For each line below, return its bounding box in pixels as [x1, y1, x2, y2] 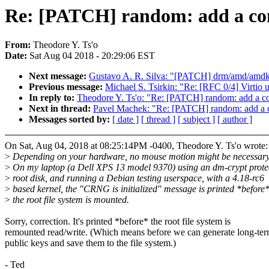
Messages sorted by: [29, 114, 112, 125]
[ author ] [217, 114, 252, 125]
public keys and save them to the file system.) [5, 238, 176, 249]
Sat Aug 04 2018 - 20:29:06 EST [29, 50, 155, 61]
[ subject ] [178, 114, 215, 125]
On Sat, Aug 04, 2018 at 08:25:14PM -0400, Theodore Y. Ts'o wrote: [5, 141, 268, 151]
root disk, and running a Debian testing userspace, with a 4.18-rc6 [10, 173, 264, 184]
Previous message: [29, 82, 105, 92]
